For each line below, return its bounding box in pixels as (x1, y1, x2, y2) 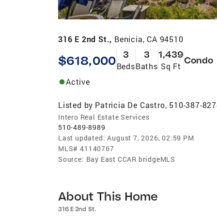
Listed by (58, 99, 93, 110)
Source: (58, 154, 84, 164)
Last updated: (58, 133, 106, 142)
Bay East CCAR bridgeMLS (86, 154, 176, 164)
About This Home (58, 188, 158, 203)
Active (66, 76, 90, 87)
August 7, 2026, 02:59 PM (107, 133, 194, 142)
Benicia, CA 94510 (114, 33, 184, 44)
